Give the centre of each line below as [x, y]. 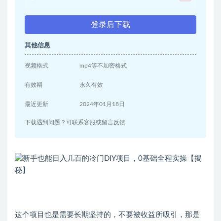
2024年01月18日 [102, 104]
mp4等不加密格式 [103, 66]
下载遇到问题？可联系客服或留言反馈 [75, 123]
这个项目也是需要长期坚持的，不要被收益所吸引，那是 [107, 215]
